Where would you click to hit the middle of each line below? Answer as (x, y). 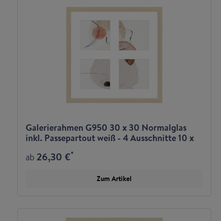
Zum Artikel (114, 179)
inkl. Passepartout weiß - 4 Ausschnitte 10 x (110, 138)
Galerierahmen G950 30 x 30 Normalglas (106, 128)
